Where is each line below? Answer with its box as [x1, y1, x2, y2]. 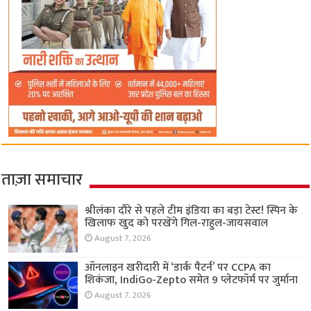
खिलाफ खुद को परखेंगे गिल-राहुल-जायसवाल [85, 214, 269, 233]
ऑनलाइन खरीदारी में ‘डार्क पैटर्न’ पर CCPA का [85, 258, 271, 277]
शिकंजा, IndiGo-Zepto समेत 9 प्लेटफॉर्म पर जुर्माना [85, 270, 299, 289]
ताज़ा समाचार [1, 166, 83, 194]
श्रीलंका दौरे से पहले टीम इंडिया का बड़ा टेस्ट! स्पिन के [85, 201, 299, 221]
